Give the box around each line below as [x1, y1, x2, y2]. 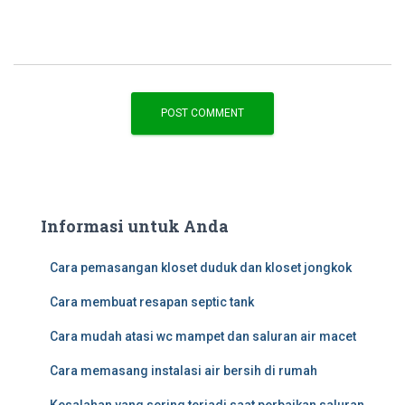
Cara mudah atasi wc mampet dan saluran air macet [50, 329, 356, 344]
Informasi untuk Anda [41, 215, 229, 237]
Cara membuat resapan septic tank [50, 295, 254, 309]
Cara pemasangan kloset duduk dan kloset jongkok [50, 260, 352, 275]
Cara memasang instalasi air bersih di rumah [50, 363, 317, 378]
